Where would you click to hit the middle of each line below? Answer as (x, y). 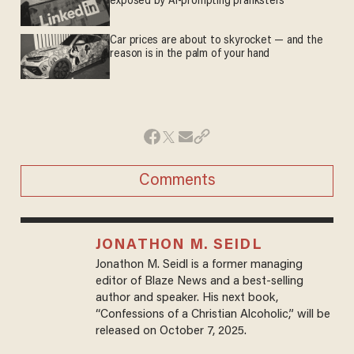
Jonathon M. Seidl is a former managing (199, 265)
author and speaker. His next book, (186, 298)
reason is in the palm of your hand (190, 55)
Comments (177, 181)
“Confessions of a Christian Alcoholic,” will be (213, 314)
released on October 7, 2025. (171, 331)
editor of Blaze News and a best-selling (199, 281)
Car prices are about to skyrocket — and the (217, 41)
